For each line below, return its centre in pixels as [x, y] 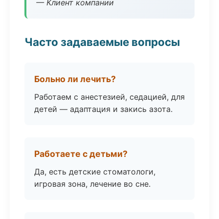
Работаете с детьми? [81, 154]
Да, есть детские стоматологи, [95, 172]
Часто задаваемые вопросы [102, 42]
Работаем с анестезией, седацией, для [109, 97]
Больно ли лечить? [75, 79]
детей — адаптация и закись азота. [103, 109]
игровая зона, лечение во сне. [92, 184]
